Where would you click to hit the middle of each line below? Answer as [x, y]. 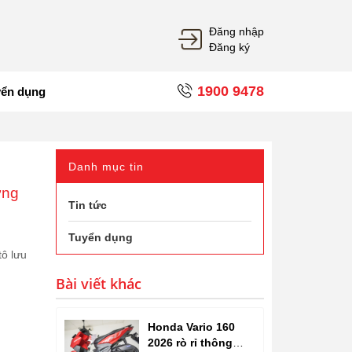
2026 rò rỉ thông [190, 342]
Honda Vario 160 [191, 326]
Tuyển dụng [101, 238]
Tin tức [88, 205]
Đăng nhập [236, 31]
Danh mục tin [106, 167]
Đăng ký [229, 47]
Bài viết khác [99, 284]
